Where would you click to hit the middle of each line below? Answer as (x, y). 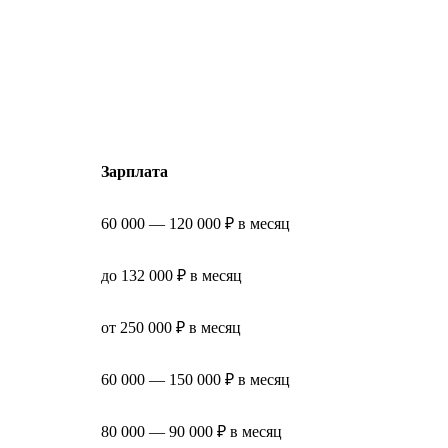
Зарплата (134, 171)
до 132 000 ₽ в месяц (171, 275)
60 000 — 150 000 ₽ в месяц (195, 379)
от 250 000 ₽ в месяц (171, 327)
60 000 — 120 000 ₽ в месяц (195, 223)
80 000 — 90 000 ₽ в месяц (191, 431)
